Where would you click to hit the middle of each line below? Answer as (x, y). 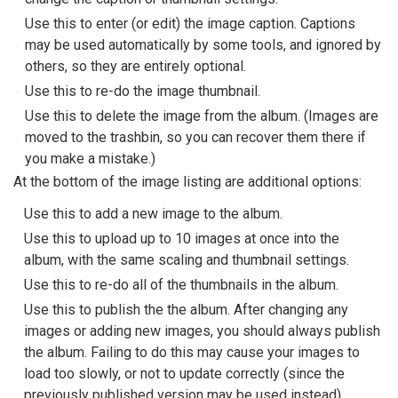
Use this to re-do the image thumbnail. (143, 91)
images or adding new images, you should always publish (202, 331)
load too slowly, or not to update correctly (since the (184, 374)
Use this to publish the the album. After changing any (186, 310)
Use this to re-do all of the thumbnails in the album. (181, 285)
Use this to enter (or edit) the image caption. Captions (190, 24)
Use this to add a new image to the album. (153, 214)
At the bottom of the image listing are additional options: (187, 182)
